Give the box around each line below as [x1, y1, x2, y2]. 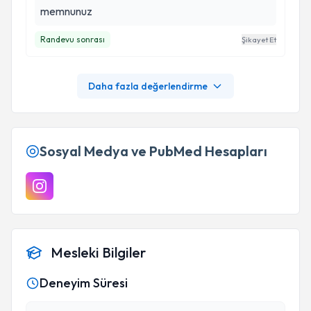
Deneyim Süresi [40, 275, 128, 291]
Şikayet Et [242, 35, 276, 44]
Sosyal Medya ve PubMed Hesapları [40, 142, 267, 160]
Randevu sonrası [40, 34, 105, 44]
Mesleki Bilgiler [51, 244, 146, 261]
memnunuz [40, 4, 92, 18]
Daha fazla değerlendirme [88, 80, 208, 92]
